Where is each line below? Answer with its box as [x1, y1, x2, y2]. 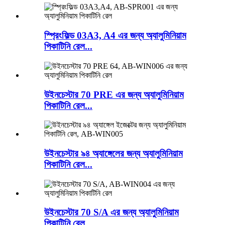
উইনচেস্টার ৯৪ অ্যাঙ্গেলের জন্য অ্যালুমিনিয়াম [44, 148, 183, 159]
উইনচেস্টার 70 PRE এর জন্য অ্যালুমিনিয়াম [44, 89, 184, 100]
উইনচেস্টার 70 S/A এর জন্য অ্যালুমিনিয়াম [44, 207, 179, 218]
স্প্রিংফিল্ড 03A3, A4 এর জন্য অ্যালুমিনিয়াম [44, 30, 186, 41]
